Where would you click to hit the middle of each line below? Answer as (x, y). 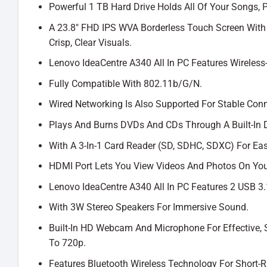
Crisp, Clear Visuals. (90, 42)
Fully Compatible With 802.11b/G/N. (125, 83)
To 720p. (67, 243)
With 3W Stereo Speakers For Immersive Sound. (148, 207)
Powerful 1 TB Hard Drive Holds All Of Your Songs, (155, 7)
